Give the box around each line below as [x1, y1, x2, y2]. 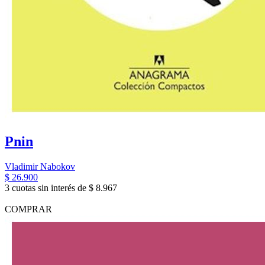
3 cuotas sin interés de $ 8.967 [5, 182, 117, 193]
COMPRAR [5, 203, 52, 214]
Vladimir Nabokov [5, 161, 75, 172]
